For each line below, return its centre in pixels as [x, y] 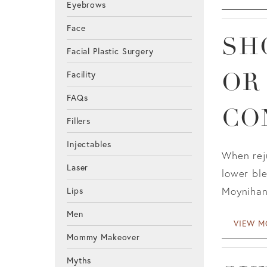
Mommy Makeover [103, 237]
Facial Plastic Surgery [110, 52]
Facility [81, 75]
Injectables [89, 145]
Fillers [79, 121]
